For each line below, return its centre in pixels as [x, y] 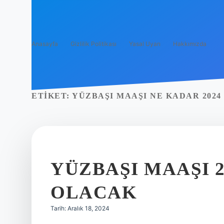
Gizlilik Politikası [93, 44]
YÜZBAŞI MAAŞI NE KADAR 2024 [147, 96]
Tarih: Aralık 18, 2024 [80, 208]
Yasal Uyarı [145, 44]
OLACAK [94, 192]
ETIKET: [52, 96]
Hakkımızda [190, 44]
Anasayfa [45, 44]
